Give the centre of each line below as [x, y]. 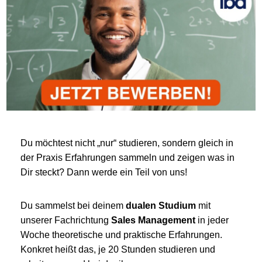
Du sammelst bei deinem [73, 205]
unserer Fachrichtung [66, 220]
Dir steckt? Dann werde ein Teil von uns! [104, 172]
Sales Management [153, 220]
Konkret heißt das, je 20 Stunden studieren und [118, 249]
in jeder [212, 220]
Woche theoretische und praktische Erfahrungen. [121, 235]
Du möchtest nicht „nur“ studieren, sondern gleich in [127, 143]
